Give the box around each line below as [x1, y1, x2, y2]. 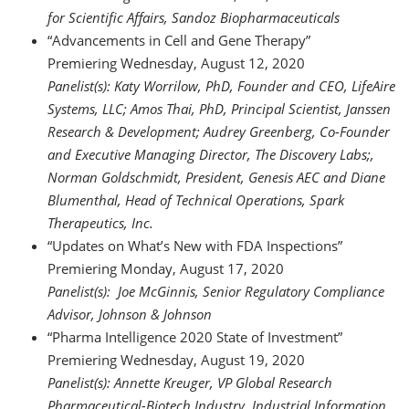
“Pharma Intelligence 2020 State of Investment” [47, 328, 368, 346]
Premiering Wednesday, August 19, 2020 [47, 351, 305, 369]
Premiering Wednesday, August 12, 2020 [47, 54, 305, 72]
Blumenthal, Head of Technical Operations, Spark [47, 191, 344, 209]
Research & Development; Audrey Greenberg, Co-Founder [47, 122, 390, 141]
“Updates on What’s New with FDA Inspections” [47, 236, 361, 255]
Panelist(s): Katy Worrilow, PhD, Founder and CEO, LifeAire [47, 77, 395, 95]
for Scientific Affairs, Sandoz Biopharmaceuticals [47, 8, 340, 26]
